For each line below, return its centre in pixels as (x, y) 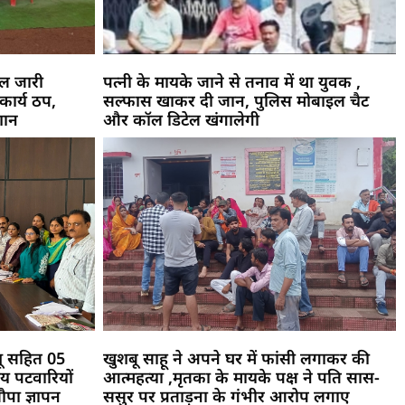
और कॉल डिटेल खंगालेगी (181, 119)
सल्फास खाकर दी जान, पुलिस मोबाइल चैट (235, 100)
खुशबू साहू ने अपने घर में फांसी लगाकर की (236, 358)
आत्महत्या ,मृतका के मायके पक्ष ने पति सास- (241, 377)
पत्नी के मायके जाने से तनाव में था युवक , (231, 81)
